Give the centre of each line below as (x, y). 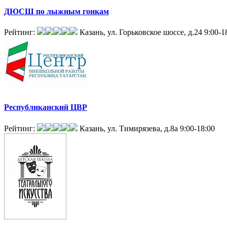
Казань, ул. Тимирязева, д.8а (129, 128)
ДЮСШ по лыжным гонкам (56, 11)
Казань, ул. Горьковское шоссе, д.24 (141, 32)
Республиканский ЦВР (46, 107)
